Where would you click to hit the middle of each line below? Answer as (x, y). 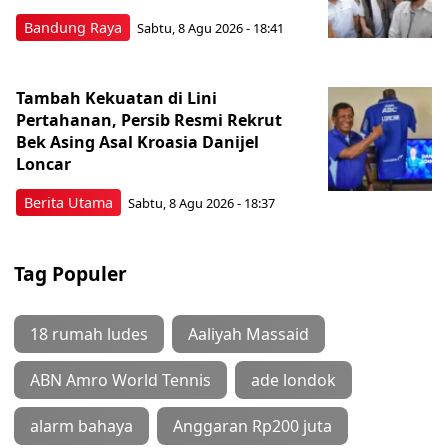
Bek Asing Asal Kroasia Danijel (137, 141)
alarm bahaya (81, 425)
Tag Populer (70, 273)
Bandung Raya (73, 27)
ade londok (293, 379)
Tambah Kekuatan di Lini (116, 97)
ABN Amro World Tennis (120, 379)
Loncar (43, 163)
